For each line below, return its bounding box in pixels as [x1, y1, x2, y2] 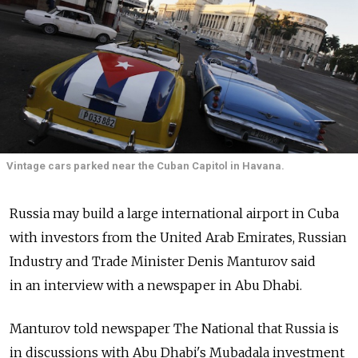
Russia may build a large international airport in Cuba [10, 205, 339, 222]
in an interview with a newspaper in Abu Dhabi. [10, 277, 302, 294]
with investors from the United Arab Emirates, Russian [10, 229, 347, 246]
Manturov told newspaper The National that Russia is [10, 320, 339, 337]
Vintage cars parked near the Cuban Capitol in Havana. [6, 160, 284, 172]
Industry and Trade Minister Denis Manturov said [10, 253, 316, 270]
